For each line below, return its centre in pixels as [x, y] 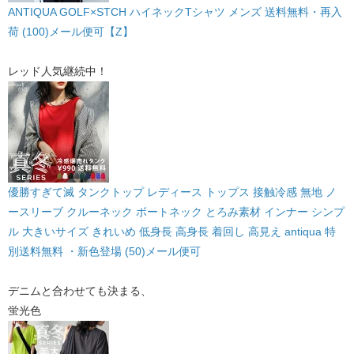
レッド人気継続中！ [58, 71]
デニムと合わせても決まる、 [80, 290]
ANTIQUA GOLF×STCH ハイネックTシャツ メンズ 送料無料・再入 [175, 11]
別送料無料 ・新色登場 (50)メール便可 [104, 251]
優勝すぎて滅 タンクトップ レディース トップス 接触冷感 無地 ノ [172, 192]
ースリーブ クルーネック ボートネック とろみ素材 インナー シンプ [176, 211]
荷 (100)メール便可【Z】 [71, 31]
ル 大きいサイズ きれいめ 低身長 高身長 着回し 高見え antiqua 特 [172, 231]
